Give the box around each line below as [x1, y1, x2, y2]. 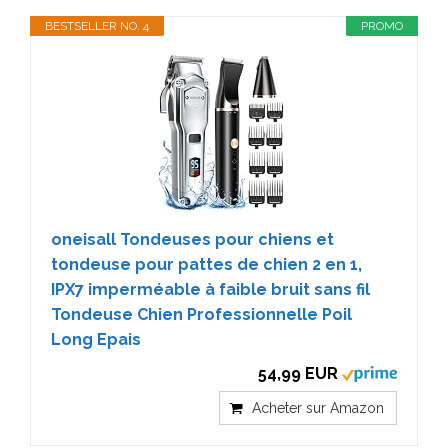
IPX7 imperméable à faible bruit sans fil [51, 280, 370, 299]
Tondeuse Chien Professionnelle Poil [51, 305, 352, 324]
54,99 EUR [258, 364, 338, 383]
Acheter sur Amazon [252, 400, 384, 416]
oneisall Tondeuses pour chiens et [51, 230, 334, 249]
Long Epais [51, 330, 141, 349]
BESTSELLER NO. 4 [45, 19, 149, 33]
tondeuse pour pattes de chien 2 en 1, [51, 255, 362, 274]
